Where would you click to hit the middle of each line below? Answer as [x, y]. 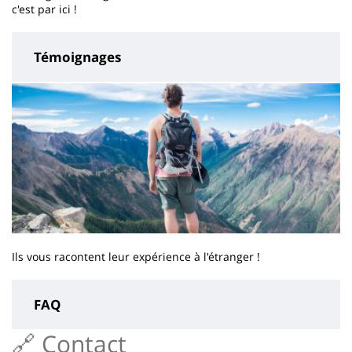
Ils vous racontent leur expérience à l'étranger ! [136, 257]
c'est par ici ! [44, 9]
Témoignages [77, 57]
